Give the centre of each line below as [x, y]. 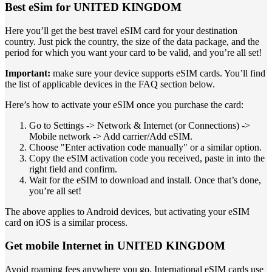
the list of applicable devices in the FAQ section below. [110, 84]
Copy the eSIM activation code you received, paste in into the [147, 158]
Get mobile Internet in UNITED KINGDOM [115, 246]
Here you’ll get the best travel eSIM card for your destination [121, 30]
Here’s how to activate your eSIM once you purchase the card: [124, 104]
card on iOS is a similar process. [66, 222]
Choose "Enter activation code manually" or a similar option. [145, 147]
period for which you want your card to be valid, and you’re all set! [133, 52]
